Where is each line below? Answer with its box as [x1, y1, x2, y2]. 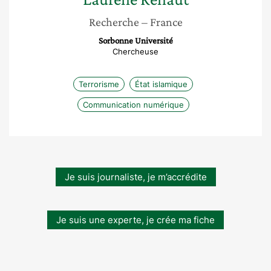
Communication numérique [82, 100, 184, 109]
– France [141, 15, 183, 28]
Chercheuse [113, 47, 158, 56]
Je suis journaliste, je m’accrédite [64, 171, 207, 183]
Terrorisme [79, 79, 119, 89]
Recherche [88, 15, 139, 28]
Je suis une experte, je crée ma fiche [56, 214, 215, 226]
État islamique [135, 79, 188, 89]
